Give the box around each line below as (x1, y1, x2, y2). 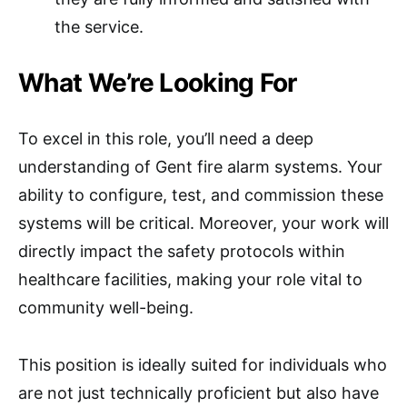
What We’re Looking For (18, 67, 297, 98)
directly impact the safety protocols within (18, 242, 345, 261)
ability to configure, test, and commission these (18, 185, 383, 204)
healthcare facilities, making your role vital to (18, 270, 362, 289)
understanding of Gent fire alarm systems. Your (18, 157, 382, 176)
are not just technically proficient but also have (18, 383, 379, 402)
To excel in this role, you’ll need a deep (18, 129, 313, 148)
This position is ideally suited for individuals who (18, 355, 387, 374)
